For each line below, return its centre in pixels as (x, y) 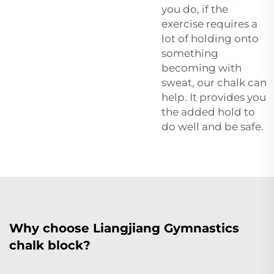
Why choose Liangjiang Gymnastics (124, 228)
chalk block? (50, 245)
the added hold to (208, 112)
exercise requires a (209, 24)
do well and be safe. (213, 126)
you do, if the (195, 9)
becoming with (202, 68)
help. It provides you (214, 97)
